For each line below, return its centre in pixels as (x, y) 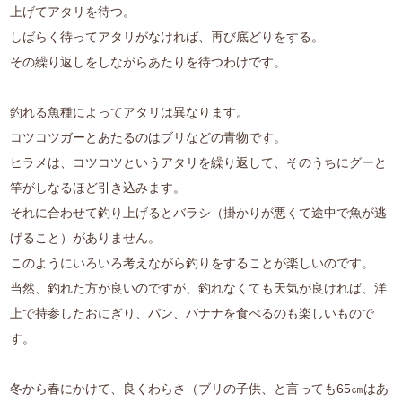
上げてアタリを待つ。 (73, 12)
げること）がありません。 (86, 238)
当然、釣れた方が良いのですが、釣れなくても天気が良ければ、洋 (199, 288)
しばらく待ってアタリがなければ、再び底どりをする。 (167, 37)
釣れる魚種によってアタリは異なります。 (130, 113)
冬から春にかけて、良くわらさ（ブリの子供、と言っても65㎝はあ (200, 389)
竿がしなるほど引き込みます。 (98, 188)
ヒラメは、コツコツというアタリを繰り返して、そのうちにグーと (199, 163)
